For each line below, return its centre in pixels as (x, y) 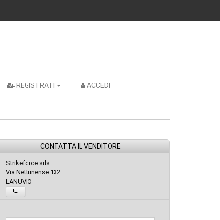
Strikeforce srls (28, 163)
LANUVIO (19, 181)
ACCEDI (98, 85)
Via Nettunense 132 (33, 172)
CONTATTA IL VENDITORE (80, 146)
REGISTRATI (35, 85)
